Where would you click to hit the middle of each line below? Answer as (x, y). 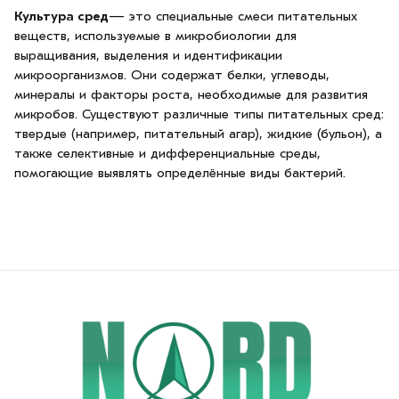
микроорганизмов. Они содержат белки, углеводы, (172, 75)
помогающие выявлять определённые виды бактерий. (180, 173)
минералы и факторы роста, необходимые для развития (191, 94)
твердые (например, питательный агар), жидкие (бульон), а (198, 134)
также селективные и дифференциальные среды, (167, 153)
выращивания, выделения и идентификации (148, 55)
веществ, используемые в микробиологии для (155, 36)
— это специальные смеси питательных (233, 16)
